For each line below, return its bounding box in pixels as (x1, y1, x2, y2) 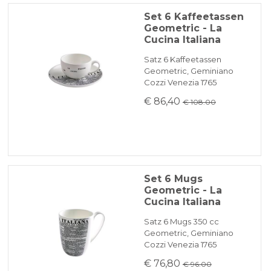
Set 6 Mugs (143, 173, 203, 185)
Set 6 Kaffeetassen (143, 11, 244, 23)
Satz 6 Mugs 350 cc (143, 217, 219, 227)
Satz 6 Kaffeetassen (143, 54, 221, 65)
